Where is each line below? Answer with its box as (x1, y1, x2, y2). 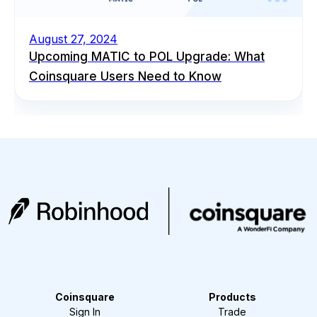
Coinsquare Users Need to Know (29, 69, 221, 83)
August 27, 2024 (29, 31, 117, 46)
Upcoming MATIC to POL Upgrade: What (29, 49, 265, 64)
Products (208, 290, 256, 303)
